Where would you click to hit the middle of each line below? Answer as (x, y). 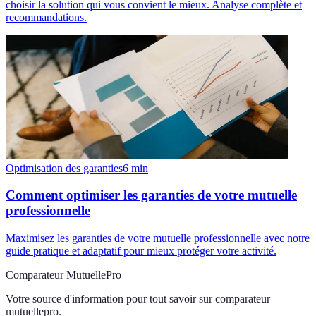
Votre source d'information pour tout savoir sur (109, 298)
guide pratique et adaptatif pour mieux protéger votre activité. (141, 250)
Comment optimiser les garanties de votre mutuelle (151, 195)
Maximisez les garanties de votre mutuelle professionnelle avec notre (158, 238)
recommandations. (46, 17)
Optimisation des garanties (64, 168)
